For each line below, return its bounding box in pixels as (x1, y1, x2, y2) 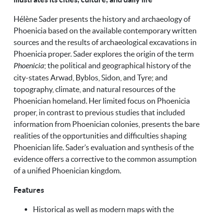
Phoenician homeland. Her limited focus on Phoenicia (14, 96, 190, 106)
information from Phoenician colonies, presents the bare (14, 120, 200, 129)
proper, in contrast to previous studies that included (14, 108, 185, 117)
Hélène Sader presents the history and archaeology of (14, 15, 190, 24)
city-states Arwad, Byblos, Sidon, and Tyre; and (14, 73, 168, 82)
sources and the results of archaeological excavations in (14, 38, 197, 47)
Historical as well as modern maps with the (33, 205, 174, 214)
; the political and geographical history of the (44, 61, 191, 70)
